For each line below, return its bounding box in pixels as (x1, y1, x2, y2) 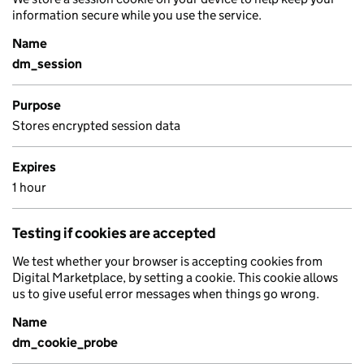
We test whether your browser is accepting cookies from (12, 253, 323, 269)
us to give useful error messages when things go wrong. (12, 286, 319, 301)
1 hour (12, 180, 46, 195)
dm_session (12, 56, 82, 71)
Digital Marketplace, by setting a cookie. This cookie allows (12, 270, 338, 285)
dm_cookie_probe (12, 335, 118, 350)
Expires (12, 159, 56, 175)
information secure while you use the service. (12, 7, 262, 23)
